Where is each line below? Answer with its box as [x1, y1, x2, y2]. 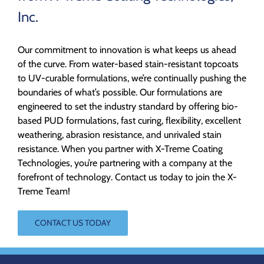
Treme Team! [18, 186, 70, 197]
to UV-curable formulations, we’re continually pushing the [18, 72, 246, 84]
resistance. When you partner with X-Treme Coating [18, 143, 223, 155]
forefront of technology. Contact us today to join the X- [18, 171, 237, 183]
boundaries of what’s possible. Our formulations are [18, 87, 222, 98]
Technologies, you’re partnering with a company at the [18, 157, 232, 169]
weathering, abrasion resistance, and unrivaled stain [18, 129, 222, 141]
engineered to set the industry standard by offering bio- [18, 101, 238, 113]
